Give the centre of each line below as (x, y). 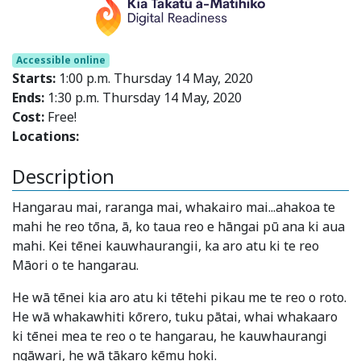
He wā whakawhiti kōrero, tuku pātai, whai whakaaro (175, 317)
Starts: (34, 78)
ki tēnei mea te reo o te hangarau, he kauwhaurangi (170, 336)
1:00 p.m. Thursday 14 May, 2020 (154, 78)
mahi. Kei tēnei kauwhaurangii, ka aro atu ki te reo (166, 246)
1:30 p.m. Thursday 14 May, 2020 (143, 98)
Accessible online (60, 60)
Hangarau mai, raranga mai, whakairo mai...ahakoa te (174, 207)
